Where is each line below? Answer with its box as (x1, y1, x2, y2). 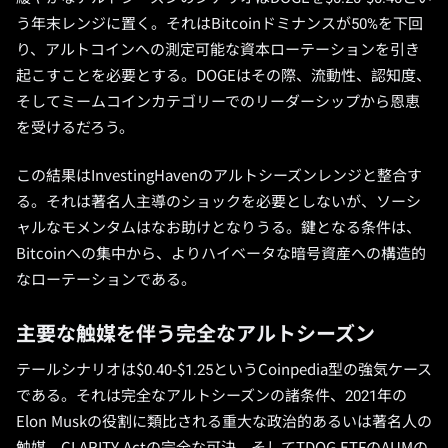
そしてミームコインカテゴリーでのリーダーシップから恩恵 (16, 93, 420, 111)
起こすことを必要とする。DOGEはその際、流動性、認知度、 (16, 67, 431, 85)
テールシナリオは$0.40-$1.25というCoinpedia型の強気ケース (16, 361, 432, 379)
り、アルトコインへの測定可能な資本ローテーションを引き (16, 41, 420, 59)
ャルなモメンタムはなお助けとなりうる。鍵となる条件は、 (16, 219, 421, 237)
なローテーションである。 (16, 271, 196, 289)
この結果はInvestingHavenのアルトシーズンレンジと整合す (16, 167, 422, 185)
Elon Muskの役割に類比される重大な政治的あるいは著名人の (16, 413, 432, 431)
